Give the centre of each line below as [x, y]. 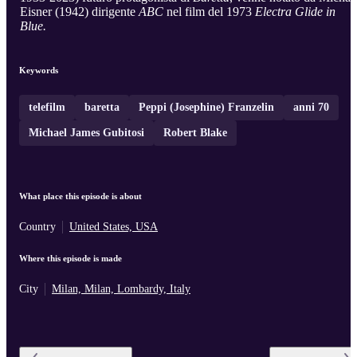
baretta [102, 108]
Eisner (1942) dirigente [79, 12]
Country [37, 227]
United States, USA [114, 227]
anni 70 [311, 108]
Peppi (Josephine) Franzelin [206, 108]
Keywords [39, 71]
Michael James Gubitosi [86, 133]
